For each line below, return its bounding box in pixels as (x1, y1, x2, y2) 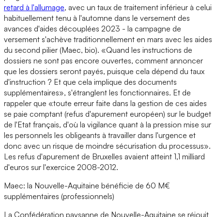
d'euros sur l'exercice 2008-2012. (4, 162, 118, 172)
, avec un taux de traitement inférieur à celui (64, 2, 212, 12)
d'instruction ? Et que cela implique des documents (4, 77, 177, 87)
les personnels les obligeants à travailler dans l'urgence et (4, 130, 196, 140)
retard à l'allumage (4, 2, 64, 12)
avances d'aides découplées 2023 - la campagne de (4, 23, 181, 33)
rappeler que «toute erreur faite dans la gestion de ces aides (4, 98, 207, 108)
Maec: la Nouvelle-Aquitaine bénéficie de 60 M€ (4, 180, 170, 190)
